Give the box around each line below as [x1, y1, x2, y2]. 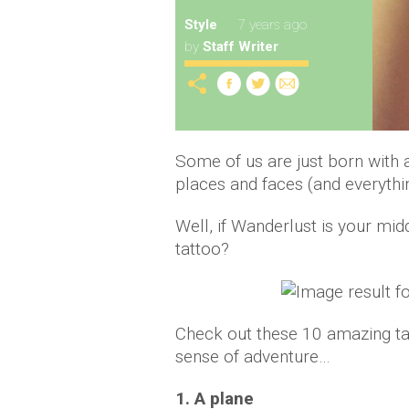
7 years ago [238, 16, 307, 33]
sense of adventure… [175, 346, 330, 368]
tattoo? [175, 237, 229, 259]
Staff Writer [203, 38, 278, 55]
